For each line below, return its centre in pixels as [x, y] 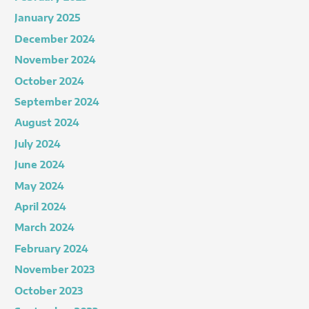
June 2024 [40, 165]
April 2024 [41, 206]
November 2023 [55, 270]
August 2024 [47, 123]
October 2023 [49, 290]
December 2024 [55, 39]
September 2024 [57, 101]
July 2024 [38, 143]
